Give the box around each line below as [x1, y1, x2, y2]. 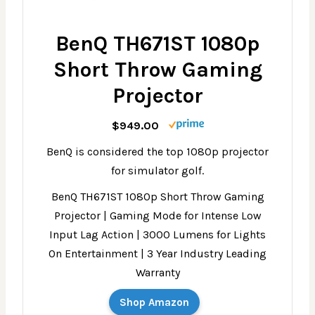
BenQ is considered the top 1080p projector [46, 145, 269, 159]
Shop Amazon [119, 296, 189, 309]
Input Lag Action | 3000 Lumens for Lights [49, 228, 266, 242]
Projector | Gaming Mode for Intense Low [53, 209, 262, 223]
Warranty [135, 266, 180, 280]
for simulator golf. [111, 164, 204, 178]
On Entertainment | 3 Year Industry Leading [49, 247, 266, 261]
